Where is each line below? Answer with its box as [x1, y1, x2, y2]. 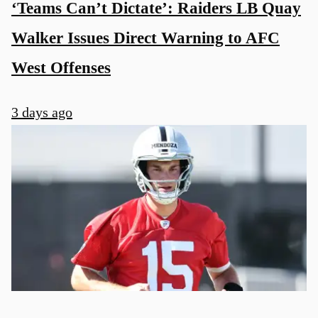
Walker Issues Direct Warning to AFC [11, 28, 280, 48]
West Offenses [11, 58, 111, 77]
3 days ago [11, 104, 72, 120]
